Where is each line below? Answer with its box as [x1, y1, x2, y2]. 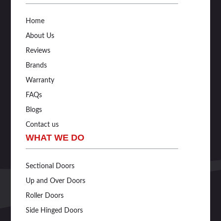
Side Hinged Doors [26, 207, 83, 215]
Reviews [26, 47, 51, 55]
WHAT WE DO [26, 133, 85, 143]
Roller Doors [26, 192, 64, 200]
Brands [26, 62, 47, 70]
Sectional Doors [26, 163, 75, 170]
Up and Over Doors [26, 178, 86, 185]
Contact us [26, 121, 59, 129]
